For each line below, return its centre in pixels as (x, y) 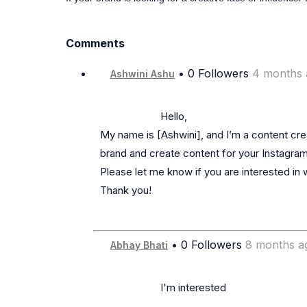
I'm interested (130, 288)
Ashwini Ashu (143, 74)
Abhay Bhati (139, 245)
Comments (95, 44)
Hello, (130, 116)
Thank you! (126, 191)
